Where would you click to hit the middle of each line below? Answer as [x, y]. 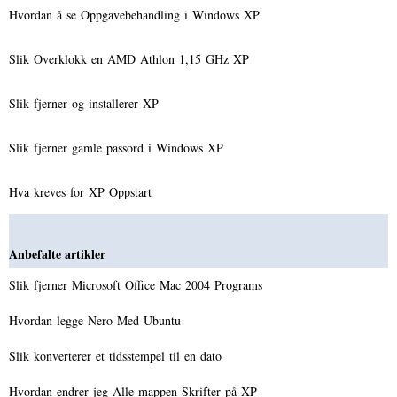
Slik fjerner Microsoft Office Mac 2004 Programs [138, 284]
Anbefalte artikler [57, 253]
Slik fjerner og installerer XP [86, 103]
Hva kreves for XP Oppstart [82, 191]
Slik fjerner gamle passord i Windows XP [118, 147]
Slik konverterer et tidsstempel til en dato [117, 355]
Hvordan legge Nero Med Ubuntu [97, 320]
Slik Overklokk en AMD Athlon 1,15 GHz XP [131, 58]
